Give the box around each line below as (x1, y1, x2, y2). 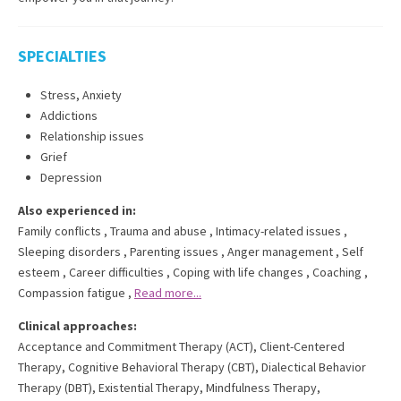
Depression (40, 169, 102, 185)
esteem (18, 264, 60, 280)
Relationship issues (40, 128, 144, 144)
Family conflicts (18, 223, 101, 239)
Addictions (40, 107, 98, 124)
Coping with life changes (173, 264, 303, 280)
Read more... (134, 285, 201, 301)
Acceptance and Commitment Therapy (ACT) (18, 338, 253, 354)
